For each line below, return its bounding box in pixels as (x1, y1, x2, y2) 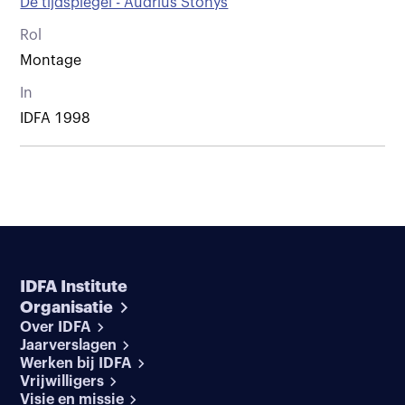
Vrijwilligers (20, 373, 105, 389)
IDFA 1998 (20, 110, 91, 126)
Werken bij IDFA (20, 355, 133, 371)
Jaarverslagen (20, 337, 118, 353)
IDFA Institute (20, 278, 128, 295)
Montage (20, 52, 82, 68)
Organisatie (20, 298, 114, 316)
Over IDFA (20, 319, 92, 334)
